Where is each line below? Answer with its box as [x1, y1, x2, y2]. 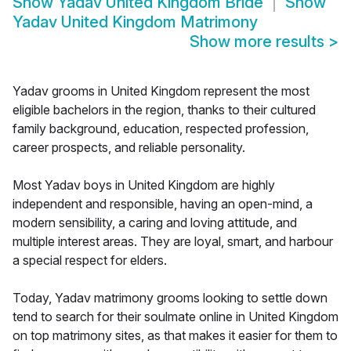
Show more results [190, 32, 328, 52]
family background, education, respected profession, [13, 121, 309, 137]
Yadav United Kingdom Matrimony [13, 13, 258, 32]
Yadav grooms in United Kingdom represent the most [13, 83, 309, 100]
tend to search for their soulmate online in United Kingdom [13, 309, 338, 325]
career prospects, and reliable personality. [13, 139, 245, 156]
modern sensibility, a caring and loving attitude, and [13, 215, 297, 231]
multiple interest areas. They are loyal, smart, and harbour [13, 233, 333, 250]
